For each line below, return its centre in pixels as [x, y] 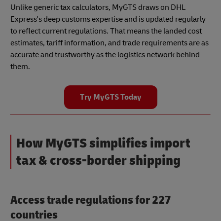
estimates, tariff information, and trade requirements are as [110, 43]
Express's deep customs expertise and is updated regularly [108, 19]
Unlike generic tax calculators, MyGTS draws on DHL [98, 8]
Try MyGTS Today [110, 97]
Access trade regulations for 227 [91, 200]
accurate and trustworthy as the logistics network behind [105, 55]
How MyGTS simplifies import [103, 144]
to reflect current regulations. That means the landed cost [106, 31]
